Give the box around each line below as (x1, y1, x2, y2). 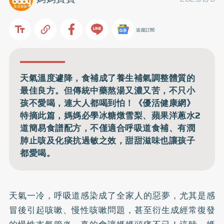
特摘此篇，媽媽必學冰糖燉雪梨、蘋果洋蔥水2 (20, 108, 201, 122)
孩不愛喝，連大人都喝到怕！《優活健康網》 (20, 96, 195, 109)
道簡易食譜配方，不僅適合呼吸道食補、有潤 (20, 121, 195, 134)
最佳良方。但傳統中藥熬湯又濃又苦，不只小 (20, 83, 195, 97)
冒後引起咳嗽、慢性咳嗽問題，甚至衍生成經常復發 (8, 203, 215, 216)
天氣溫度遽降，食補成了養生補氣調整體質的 (20, 71, 195, 84)
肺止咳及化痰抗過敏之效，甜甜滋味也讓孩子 (20, 133, 195, 147)
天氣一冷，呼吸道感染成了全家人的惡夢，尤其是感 (8, 189, 215, 202)
